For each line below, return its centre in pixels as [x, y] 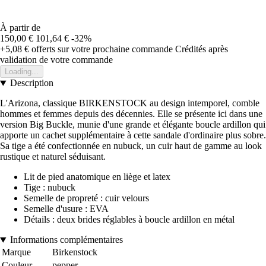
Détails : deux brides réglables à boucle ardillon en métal [129, 220]
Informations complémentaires [66, 240]
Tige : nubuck [50, 188]
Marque [16, 252]
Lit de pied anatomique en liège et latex [97, 177]
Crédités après [202, 49]
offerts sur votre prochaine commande [101, 49]
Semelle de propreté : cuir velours [86, 198]
